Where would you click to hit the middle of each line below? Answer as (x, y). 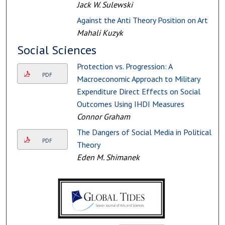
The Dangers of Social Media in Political (144, 132)
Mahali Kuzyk (100, 33)
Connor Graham (103, 117)
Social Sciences (57, 50)
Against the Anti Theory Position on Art (142, 20)
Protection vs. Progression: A (124, 67)
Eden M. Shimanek (108, 157)
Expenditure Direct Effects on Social (138, 92)
